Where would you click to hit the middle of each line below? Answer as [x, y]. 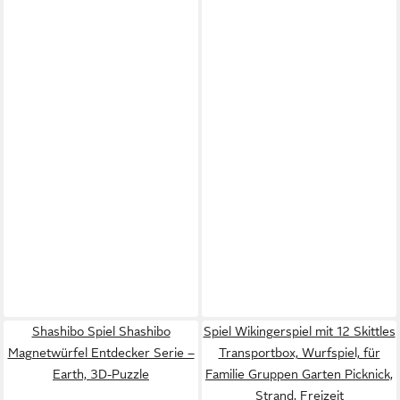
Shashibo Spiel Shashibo [101, 331]
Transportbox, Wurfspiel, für [299, 353]
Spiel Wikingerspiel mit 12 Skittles [299, 331]
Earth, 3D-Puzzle [101, 374]
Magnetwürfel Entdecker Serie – [101, 353]
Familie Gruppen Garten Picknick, [299, 374]
